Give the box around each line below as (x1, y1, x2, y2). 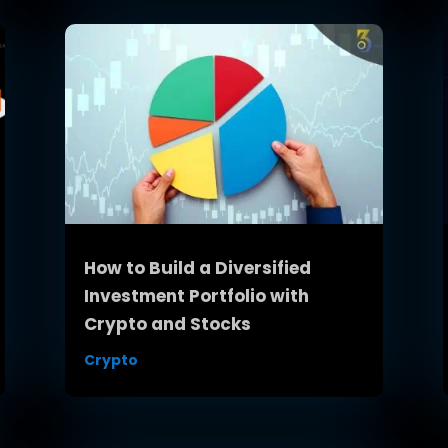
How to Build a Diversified (83, 255, 311, 280)
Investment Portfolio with (83, 283, 309, 308)
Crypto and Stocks (83, 311, 251, 336)
